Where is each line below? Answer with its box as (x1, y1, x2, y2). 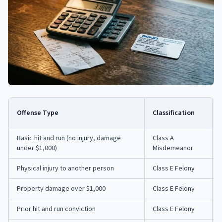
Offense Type (17, 108, 58, 118)
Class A (153, 133, 174, 143)
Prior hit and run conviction (17, 204, 96, 214)
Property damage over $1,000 (17, 183, 106, 194)
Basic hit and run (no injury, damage (17, 133, 121, 143)
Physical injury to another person (17, 163, 114, 173)
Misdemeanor (153, 143, 193, 153)
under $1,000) (17, 143, 57, 153)
